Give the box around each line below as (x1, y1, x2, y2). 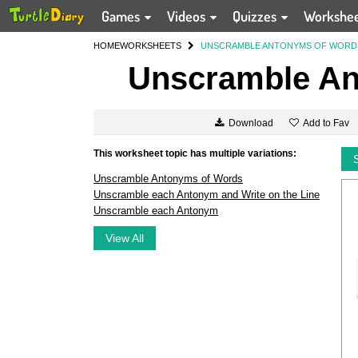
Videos (167, 7, 209, 25)
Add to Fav (302, 117, 349, 129)
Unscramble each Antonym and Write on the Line (93, 189, 320, 201)
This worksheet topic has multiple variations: (93, 148, 296, 159)
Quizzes (233, 7, 280, 25)
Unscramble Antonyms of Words (93, 173, 243, 185)
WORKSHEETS (120, 41, 181, 50)
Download (228, 117, 273, 129)
